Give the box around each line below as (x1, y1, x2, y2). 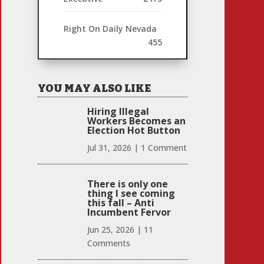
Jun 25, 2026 (87, 223, 134, 235)
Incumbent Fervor (87, 205, 171, 219)
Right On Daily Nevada (63, 23, 157, 35)
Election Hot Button (87, 123, 180, 137)
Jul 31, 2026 (87, 141, 131, 153)
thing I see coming (87, 186, 175, 200)
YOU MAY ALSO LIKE (38, 82, 151, 95)
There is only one (87, 177, 168, 190)
